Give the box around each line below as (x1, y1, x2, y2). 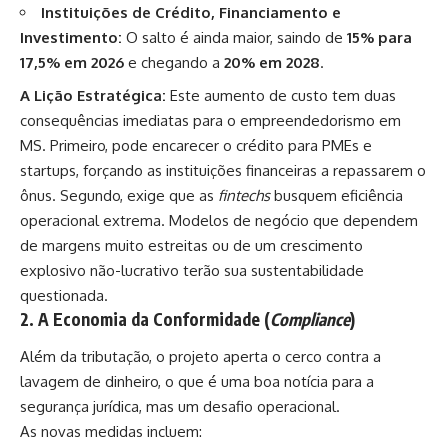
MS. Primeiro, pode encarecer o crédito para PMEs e (20, 135, 372, 155)
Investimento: (20, 28, 122, 48)
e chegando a (124, 53, 224, 73)
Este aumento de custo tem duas (166, 85, 396, 105)
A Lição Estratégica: (20, 85, 166, 105)
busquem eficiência (270, 185, 403, 205)
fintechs (218, 185, 270, 205)
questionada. (20, 285, 108, 305)
